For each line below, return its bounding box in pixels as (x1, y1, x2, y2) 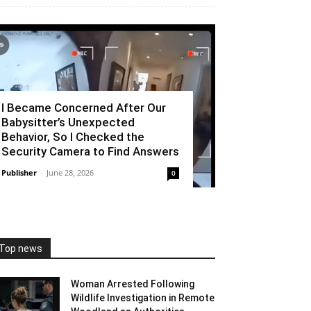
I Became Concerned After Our (1, 100, 166, 115)
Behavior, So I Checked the (1, 129, 144, 144)
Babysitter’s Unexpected (1, 115, 135, 129)
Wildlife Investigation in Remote (71, 292, 215, 303)
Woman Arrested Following (71, 278, 194, 289)
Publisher (1, 167, 37, 178)
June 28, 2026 (47, 167, 94, 178)
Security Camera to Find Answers (1, 144, 179, 158)
